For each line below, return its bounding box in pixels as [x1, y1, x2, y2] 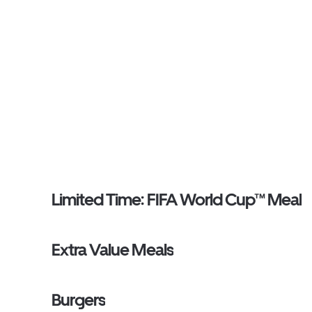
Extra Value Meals [52, 240, 173, 260]
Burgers [52, 290, 106, 310]
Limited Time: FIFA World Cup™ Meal [52, 189, 302, 210]
